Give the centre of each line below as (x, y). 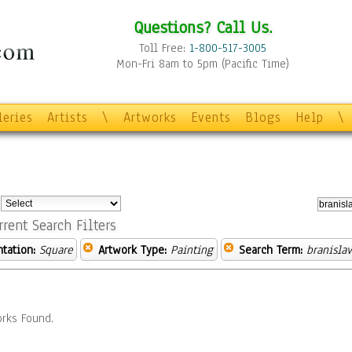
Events (211, 117)
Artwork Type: (132, 250)
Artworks (150, 117)
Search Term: (271, 250)
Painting (192, 250)
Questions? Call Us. (203, 27)
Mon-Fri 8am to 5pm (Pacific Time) (203, 64)
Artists (68, 117)
